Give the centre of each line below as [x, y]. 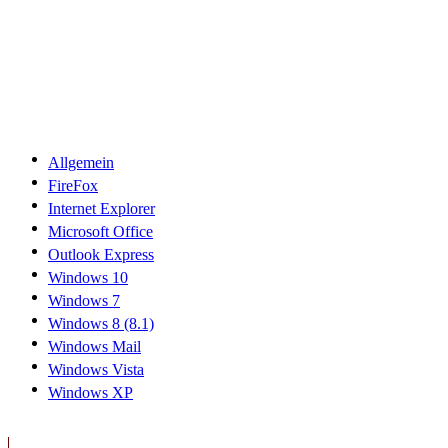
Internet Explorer [101, 208]
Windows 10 [88, 277]
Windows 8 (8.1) [101, 323]
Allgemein [81, 162]
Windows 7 [84, 300]
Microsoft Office [100, 231]
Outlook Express [101, 254]
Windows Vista [96, 369]
